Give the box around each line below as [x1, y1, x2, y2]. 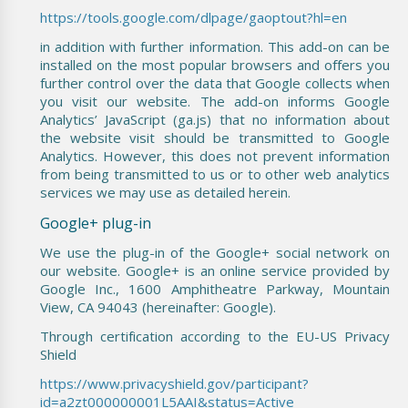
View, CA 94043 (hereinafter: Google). [40, 297, 276, 316]
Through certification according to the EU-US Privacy [40, 326, 390, 345]
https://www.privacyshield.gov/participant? [40, 373, 309, 393]
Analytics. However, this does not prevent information [40, 146, 390, 165]
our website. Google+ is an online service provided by [40, 260, 390, 280]
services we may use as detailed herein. [40, 182, 291, 201]
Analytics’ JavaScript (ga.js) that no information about [40, 109, 390, 128]
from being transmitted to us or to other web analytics [40, 164, 390, 183]
